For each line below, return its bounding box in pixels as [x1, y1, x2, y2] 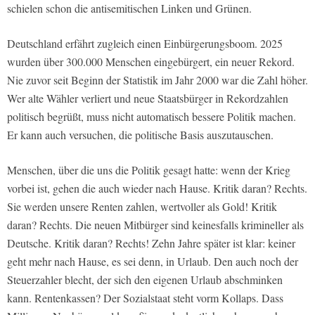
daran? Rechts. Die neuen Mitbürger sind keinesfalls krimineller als [7, 217, 304, 233]
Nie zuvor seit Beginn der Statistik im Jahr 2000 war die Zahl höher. [7, 72, 308, 88]
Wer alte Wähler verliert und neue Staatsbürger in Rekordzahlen [7, 91, 288, 106]
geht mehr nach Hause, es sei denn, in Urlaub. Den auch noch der [7, 254, 298, 269]
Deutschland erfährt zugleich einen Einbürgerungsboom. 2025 [7, 36, 283, 51]
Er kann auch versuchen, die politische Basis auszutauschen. [7, 127, 274, 143]
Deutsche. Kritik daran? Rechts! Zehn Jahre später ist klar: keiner [7, 236, 295, 251]
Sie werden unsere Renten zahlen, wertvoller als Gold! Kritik [7, 199, 277, 214]
